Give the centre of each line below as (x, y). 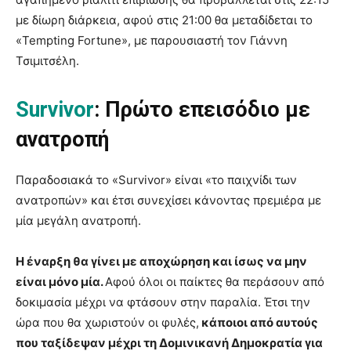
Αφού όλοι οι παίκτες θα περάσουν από (215, 282)
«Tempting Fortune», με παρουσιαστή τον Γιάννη (152, 40)
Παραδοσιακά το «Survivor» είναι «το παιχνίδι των (156, 180)
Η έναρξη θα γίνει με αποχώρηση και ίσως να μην (161, 261)
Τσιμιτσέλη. (47, 61)
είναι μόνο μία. (60, 282)
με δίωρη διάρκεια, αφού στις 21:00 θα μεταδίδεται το (164, 20)
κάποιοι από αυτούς (259, 322)
